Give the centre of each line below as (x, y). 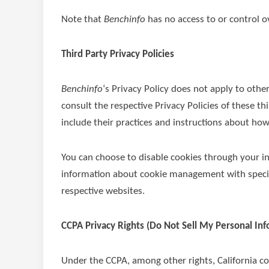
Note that (83, 20)
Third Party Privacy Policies (118, 54)
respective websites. (103, 191)
